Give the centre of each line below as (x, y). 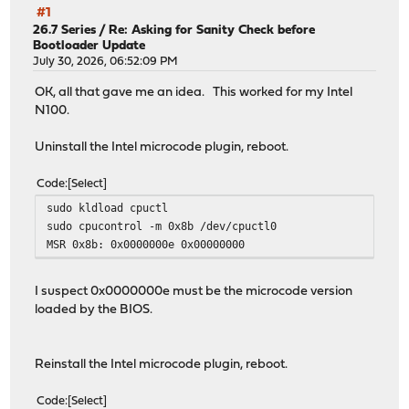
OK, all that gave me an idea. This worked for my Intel (194, 93)
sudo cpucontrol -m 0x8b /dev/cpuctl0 (162, 226)
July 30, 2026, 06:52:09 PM (106, 61)
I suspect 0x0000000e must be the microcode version (194, 292)
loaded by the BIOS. (94, 310)
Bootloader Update (89, 46)
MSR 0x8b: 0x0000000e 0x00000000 (146, 245)
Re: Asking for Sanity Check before (212, 30)
